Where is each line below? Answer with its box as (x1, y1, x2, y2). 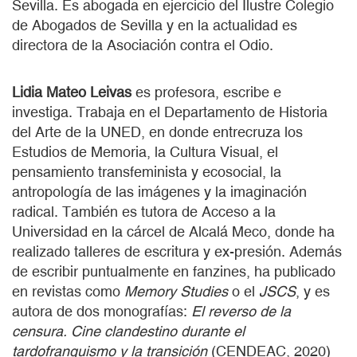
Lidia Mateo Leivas (12, 83, 135, 100)
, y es (296, 282, 330, 300)
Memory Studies (124, 282, 228, 300)
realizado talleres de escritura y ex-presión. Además (12, 242, 342, 260)
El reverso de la (191, 302, 291, 320)
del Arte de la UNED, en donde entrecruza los (12, 123, 303, 140)
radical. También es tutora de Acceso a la (12, 202, 276, 220)
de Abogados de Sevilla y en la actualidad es (12, 16, 297, 33)
